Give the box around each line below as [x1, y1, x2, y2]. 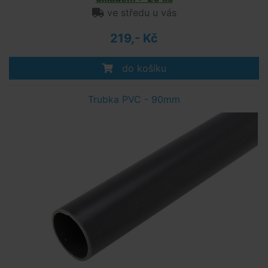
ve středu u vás [103, 7, 176, 19]
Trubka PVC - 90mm [88, 93, 180, 105]
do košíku [118, 62, 166, 74]
